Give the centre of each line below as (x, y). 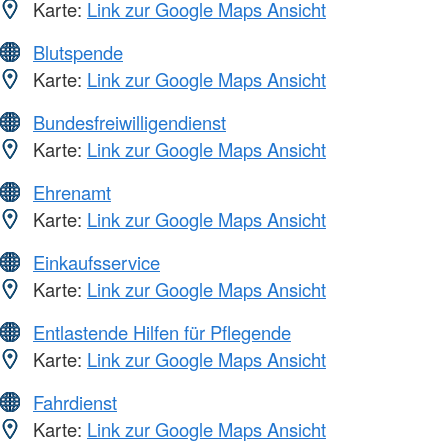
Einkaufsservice (96, 262)
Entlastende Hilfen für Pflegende (162, 332)
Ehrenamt (72, 192)
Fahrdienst (75, 402)
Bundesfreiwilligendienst (129, 122)
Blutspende (78, 52)
